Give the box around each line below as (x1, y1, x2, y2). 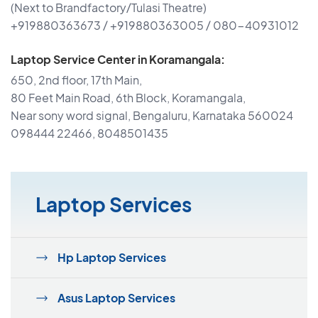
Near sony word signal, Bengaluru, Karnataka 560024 (11, 108, 293, 124)
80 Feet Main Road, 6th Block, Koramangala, (11, 90, 246, 106)
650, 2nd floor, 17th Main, (11, 72, 142, 88)
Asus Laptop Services (57, 290, 175, 306)
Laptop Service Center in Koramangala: (11, 52, 225, 67)
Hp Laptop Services (57, 250, 166, 265)
